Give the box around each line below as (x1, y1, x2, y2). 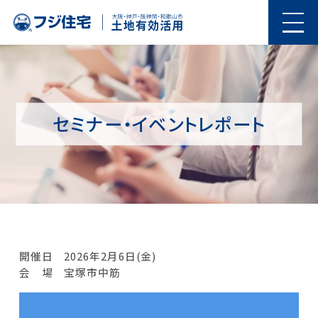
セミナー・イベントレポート (52, 110, 266, 136)
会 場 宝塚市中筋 (18, 265, 121, 280)
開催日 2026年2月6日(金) (18, 248, 157, 264)
